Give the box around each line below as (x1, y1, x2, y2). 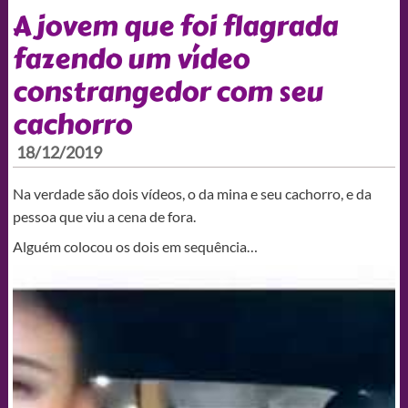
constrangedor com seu (12, 70, 323, 113)
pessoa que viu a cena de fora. (12, 207, 196, 225)
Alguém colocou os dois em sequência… (12, 237, 258, 255)
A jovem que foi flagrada (12, 5, 338, 47)
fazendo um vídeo (12, 37, 250, 80)
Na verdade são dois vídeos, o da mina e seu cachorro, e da (12, 184, 372, 202)
